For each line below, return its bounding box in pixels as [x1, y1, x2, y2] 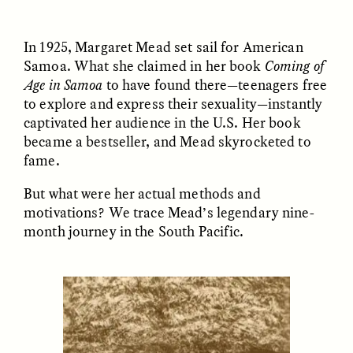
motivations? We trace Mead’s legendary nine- [24, 203, 314, 222]
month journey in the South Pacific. [24, 221, 244, 241]
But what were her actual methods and [24, 184, 261, 203]
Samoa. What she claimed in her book [24, 56, 265, 76]
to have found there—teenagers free [102, 75, 328, 95]
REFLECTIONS [243, 51, 303, 61]
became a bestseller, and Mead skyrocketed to [24, 132, 311, 151]
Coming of [264, 56, 324, 76]
